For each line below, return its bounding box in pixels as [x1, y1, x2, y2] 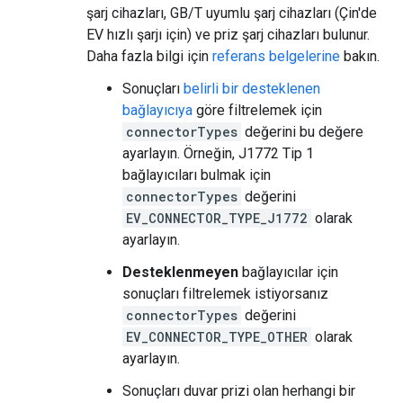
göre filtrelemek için [193, 101, 322, 119]
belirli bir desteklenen [184, 79, 320, 97]
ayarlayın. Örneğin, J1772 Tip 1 [122, 144, 314, 162]
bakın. [340, 47, 380, 65]
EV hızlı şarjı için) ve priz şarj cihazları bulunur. [86, 25, 370, 43]
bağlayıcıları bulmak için [122, 166, 271, 184]
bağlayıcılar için [238, 263, 338, 281]
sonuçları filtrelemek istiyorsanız [122, 284, 328, 302]
